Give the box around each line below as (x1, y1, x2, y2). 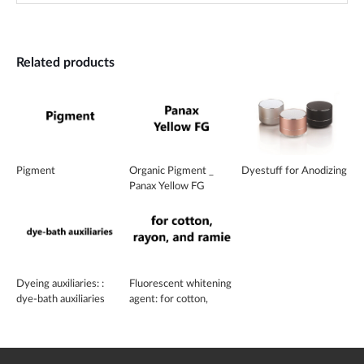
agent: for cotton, (128, 293, 208, 304)
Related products (16, 56, 115, 70)
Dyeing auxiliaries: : (16, 278, 104, 288)
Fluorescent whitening (128, 278, 232, 288)
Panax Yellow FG (128, 181, 205, 192)
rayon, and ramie (128, 309, 205, 319)
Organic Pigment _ (128, 166, 214, 176)
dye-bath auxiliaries (16, 293, 105, 304)
